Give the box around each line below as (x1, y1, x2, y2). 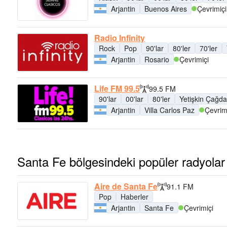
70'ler (200, 43, 217, 54)
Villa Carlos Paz (144, 105, 195, 116)
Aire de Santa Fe (94, 180, 158, 192)
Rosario (144, 54, 169, 65)
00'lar (126, 94, 143, 104)
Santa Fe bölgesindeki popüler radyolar (17, 152, 225, 170)
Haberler (121, 191, 148, 202)
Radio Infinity (94, 32, 145, 44)
